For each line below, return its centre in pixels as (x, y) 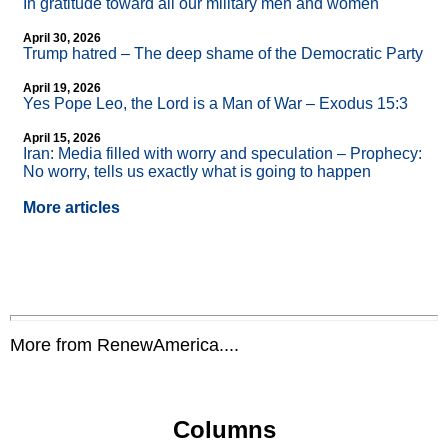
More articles (71, 208)
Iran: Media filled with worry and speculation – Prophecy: (222, 154)
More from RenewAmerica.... (124, 345)
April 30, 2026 (62, 38)
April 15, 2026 (62, 138)
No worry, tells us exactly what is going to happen (197, 172)
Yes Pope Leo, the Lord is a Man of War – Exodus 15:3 (215, 104)
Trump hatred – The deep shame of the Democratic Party (223, 54)
